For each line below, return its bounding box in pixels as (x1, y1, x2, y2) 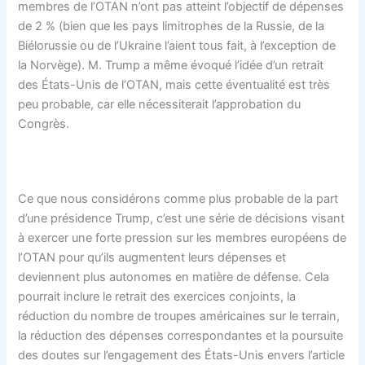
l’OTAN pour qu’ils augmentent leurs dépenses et (18, 249, 287, 265)
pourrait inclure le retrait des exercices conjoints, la (18, 288, 297, 304)
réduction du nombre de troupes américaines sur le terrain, (18, 308, 341, 323)
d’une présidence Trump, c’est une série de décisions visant (18, 210, 345, 226)
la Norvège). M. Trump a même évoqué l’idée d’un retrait (18, 58, 324, 73)
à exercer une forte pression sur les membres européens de (18, 230, 347, 245)
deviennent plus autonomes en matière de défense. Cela (18, 269, 330, 284)
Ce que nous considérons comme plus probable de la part (18, 191, 339, 206)
